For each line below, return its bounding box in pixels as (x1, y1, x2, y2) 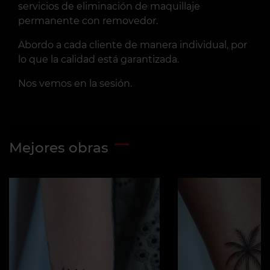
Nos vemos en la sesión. (18, 78, 132, 89)
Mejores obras (9, 139, 108, 156)
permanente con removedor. (18, 15, 158, 27)
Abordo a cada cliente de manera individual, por (18, 39, 247, 51)
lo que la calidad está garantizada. (18, 54, 179, 65)
